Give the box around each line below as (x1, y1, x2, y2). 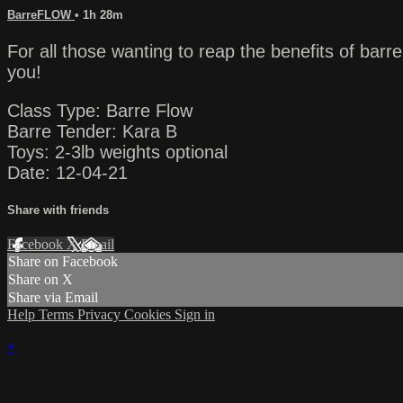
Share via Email (8, 290, 98, 306)
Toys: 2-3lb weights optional (7, 142, 228, 163)
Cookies (124, 307, 175, 323)
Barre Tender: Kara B (7, 121, 177, 142)
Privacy (77, 307, 124, 323)
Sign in (175, 307, 215, 323)
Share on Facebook (8, 254, 118, 270)
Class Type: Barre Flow (7, 101, 193, 121)
